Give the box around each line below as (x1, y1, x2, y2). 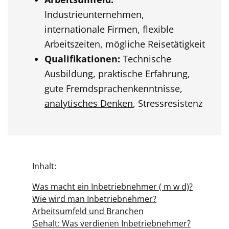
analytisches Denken (44, 97, 133, 109)
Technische (120, 53, 171, 65)
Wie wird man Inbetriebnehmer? (32, 193, 156, 204)
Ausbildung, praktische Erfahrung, (44, 67, 190, 80)
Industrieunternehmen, (44, 8, 144, 20)
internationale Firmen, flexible (44, 23, 174, 35)
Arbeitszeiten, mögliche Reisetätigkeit (44, 38, 205, 50)
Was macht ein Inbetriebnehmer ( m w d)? (32, 181, 193, 192)
